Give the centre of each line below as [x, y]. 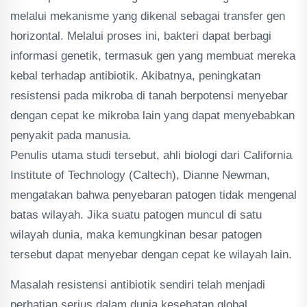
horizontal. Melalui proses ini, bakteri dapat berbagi [141, 36]
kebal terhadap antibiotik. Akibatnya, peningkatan [135, 76]
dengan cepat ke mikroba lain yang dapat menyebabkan [152, 115]
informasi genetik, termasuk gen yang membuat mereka [153, 56]
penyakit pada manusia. [71, 135]
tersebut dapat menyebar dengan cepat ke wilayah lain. [151, 255]
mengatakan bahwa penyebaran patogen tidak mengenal [153, 195]
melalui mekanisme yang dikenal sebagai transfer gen [148, 16]
